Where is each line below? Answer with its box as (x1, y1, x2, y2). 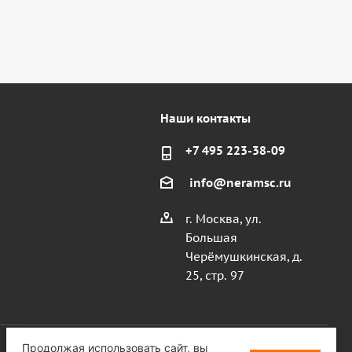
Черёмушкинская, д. (185, 249, 302, 265)
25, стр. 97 (185, 268, 244, 284)
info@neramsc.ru (189, 175, 291, 191)
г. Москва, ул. (185, 211, 262, 227)
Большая (185, 230, 237, 246)
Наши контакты (159, 111, 251, 126)
